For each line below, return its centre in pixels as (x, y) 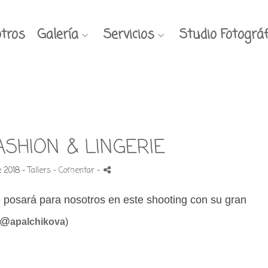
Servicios (129, 34)
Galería (58, 34)
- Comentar (75, 171)
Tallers (39, 171)
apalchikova (38, 222)
